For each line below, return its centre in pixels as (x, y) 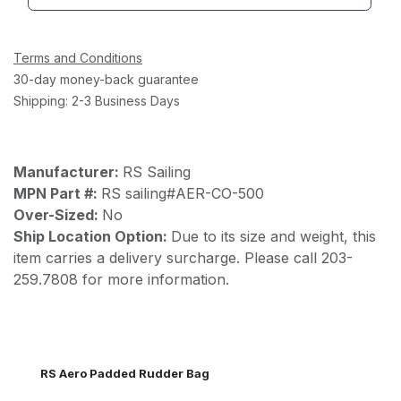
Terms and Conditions (78, 58)
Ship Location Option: (92, 236)
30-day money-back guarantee (106, 79)
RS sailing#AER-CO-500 (183, 193)
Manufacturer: (68, 172)
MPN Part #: (57, 193)
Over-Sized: (58, 215)
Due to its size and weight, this (273, 236)
